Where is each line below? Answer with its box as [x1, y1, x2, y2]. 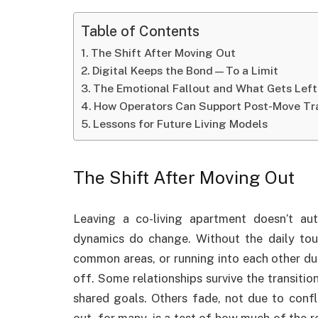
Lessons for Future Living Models [93, 117, 268, 131]
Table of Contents [81, 22, 199, 39]
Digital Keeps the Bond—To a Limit [92, 64, 279, 78]
